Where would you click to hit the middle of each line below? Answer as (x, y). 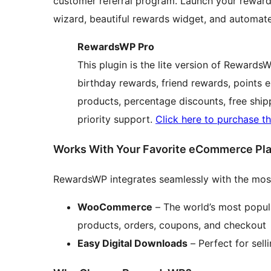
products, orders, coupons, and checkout (172, 225)
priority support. (116, 119)
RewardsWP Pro (116, 47)
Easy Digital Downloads (132, 243)
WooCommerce (115, 207)
